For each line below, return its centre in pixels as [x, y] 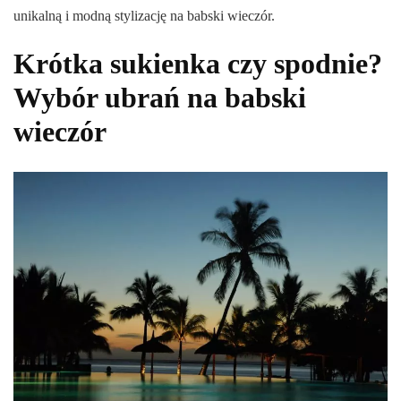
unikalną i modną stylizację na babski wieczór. [144, 15]
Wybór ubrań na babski [160, 97]
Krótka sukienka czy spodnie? [198, 63]
